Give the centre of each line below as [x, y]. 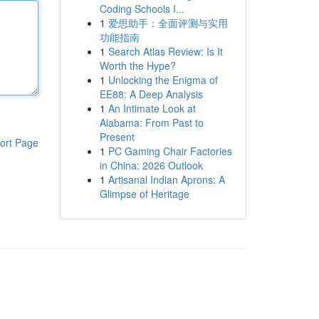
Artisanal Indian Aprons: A [166, 179]
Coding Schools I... [142, 9]
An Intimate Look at [152, 108]
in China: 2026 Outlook [151, 165]
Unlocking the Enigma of [163, 80]
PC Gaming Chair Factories [170, 151]
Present [117, 137]
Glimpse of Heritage [144, 194]
